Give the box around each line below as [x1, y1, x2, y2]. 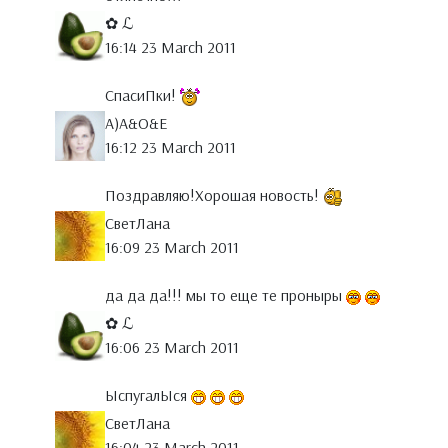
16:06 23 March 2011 [105, 337, 239, 358]
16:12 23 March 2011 [105, 137, 236, 158]
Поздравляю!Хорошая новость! [105, 185, 323, 206]
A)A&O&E [105, 113, 167, 134]
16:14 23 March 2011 [105, 37, 236, 58]
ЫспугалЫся [105, 385, 191, 406]
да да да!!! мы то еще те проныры [105, 285, 346, 306]
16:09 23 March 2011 [105, 237, 239, 258]
